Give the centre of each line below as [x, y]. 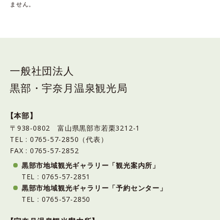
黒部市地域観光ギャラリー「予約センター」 [94, 188]
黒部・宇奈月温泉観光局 [69, 88]
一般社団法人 [42, 71]
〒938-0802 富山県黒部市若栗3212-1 [75, 128]
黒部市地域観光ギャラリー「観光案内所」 [90, 165]
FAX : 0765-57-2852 [44, 150]
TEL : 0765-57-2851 [56, 176]
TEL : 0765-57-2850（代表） [63, 139]
